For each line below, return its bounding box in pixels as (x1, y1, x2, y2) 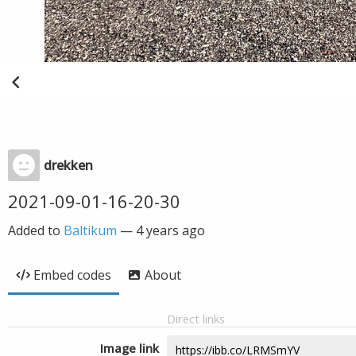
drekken (44, 157, 93, 174)
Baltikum (64, 222, 117, 239)
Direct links (167, 311, 225, 327)
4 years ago (136, 222, 205, 239)
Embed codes (33, 266, 111, 284)
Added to (8, 222, 64, 239)
